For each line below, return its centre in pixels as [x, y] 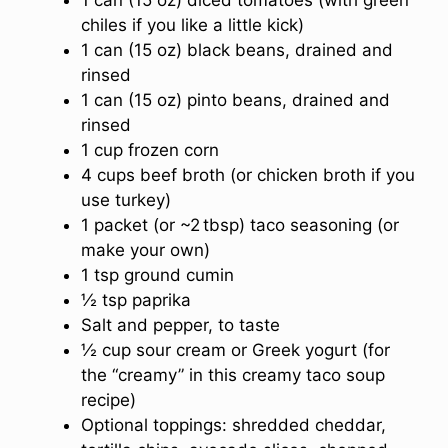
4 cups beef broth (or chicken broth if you [248, 174]
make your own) [145, 249]
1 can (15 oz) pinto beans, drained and [235, 99]
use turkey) [126, 199]
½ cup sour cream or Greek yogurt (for [235, 349]
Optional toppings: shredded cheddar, [233, 424]
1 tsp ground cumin [157, 274]
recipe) [108, 399]
